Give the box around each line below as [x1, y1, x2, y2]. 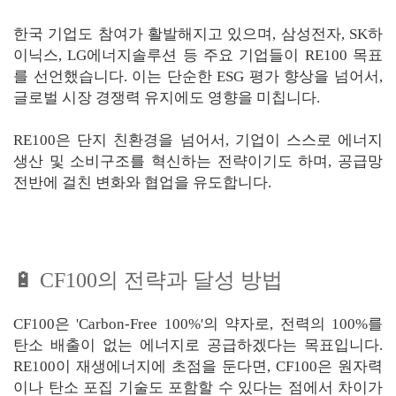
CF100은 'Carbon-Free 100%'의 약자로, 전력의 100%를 [13, 315, 383, 332]
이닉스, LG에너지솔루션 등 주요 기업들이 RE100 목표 [13, 46, 383, 64]
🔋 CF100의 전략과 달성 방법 [13, 268, 283, 292]
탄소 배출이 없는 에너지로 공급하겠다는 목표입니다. [13, 336, 383, 354]
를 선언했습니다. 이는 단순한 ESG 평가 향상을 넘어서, [13, 67, 383, 85]
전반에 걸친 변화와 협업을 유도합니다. [13, 173, 271, 191]
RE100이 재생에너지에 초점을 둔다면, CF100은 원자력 [13, 357, 383, 375]
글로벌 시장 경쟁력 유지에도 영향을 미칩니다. [13, 88, 320, 106]
